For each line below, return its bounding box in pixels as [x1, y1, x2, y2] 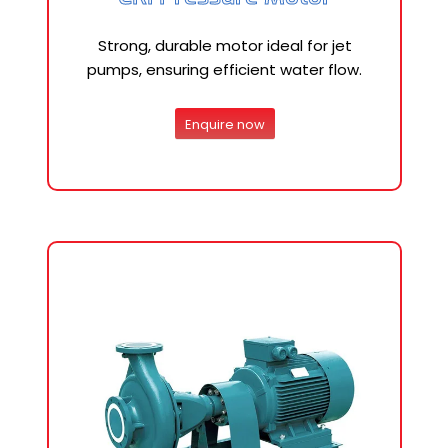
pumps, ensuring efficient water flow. [87, 59, 362, 80]
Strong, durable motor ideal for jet [97, 35, 352, 56]
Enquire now [184, 114, 265, 134]
